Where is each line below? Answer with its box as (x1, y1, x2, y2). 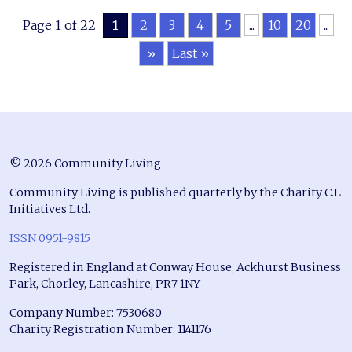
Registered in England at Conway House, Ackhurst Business (9, 260, 341, 274)
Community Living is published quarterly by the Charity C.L (9, 185, 341, 200)
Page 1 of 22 (22, 17, 96, 33)
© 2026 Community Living (9, 156, 161, 170)
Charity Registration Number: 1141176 (9, 322, 211, 336)
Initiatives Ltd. (9, 202, 90, 216)
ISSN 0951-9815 (9, 231, 90, 245)
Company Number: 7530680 (9, 306, 162, 320)
